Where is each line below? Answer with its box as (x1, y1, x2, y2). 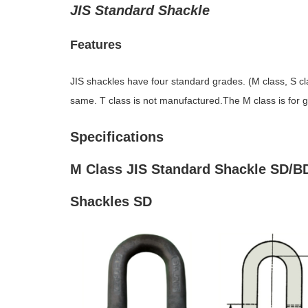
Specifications (70, 129, 164, 144)
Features (70, 38, 122, 52)
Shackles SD (70, 194, 152, 209)
